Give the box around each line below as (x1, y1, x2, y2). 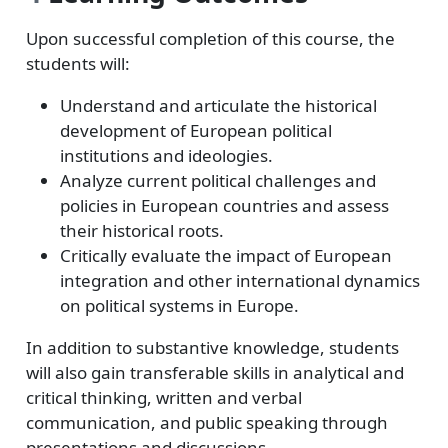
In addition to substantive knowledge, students (25, 336, 399, 359)
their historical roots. (59, 219, 224, 242)
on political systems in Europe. (59, 294, 299, 317)
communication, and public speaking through (25, 411, 388, 434)
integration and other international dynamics (59, 269, 420, 292)
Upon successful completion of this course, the (25, 27, 395, 50)
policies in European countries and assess (59, 194, 389, 217)
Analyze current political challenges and (59, 169, 376, 192)
